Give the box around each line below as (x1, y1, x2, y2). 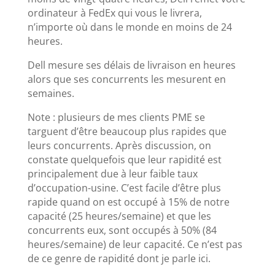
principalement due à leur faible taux (27, 166, 198, 180)
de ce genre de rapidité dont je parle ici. (27, 251, 213, 265)
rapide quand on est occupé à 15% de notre (27, 195, 230, 209)
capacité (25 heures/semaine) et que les (27, 209, 211, 223)
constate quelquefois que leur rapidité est (27, 152, 222, 166)
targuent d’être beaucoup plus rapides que (27, 124, 227, 138)
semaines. (27, 86, 74, 100)
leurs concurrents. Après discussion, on (27, 138, 211, 152)
